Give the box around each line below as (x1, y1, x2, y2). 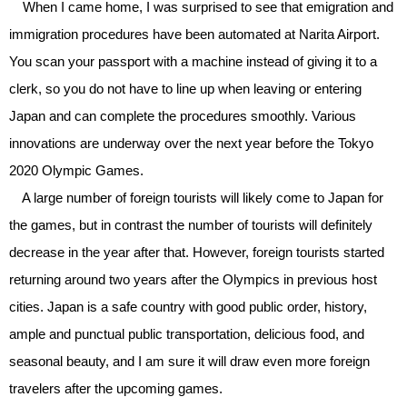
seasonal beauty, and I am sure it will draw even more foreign (9, 353, 370, 370)
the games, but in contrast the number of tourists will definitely (9, 217, 372, 233)
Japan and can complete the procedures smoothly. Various (9, 108, 356, 124)
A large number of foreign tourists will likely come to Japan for (9, 190, 383, 206)
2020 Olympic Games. (9, 163, 144, 179)
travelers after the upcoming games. (9, 381, 223, 397)
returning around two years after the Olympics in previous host (9, 272, 377, 288)
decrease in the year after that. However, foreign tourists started (9, 244, 384, 261)
